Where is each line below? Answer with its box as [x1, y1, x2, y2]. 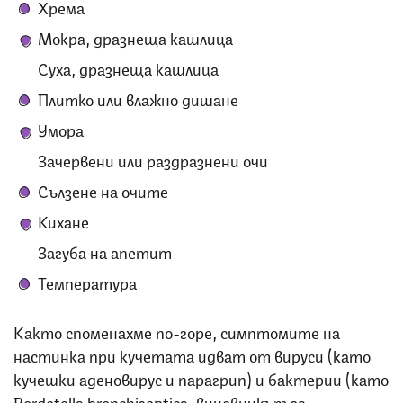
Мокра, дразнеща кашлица [38, 24, 233, 49]
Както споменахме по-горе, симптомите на [13, 318, 340, 343]
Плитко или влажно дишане [38, 85, 238, 110]
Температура [38, 269, 137, 293]
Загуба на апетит [38, 238, 172, 263]
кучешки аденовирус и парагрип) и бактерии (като [13, 365, 389, 390]
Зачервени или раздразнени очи [38, 147, 268, 171]
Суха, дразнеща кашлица [38, 55, 219, 79]
